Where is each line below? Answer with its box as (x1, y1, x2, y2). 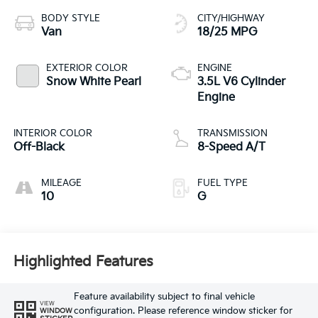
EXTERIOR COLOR (45, 62, 128, 74)
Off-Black (13, 140, 65, 154)
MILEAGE (40, 177, 82, 189)
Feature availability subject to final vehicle (73, 291, 255, 303)
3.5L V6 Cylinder (197, 75, 285, 89)
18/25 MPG (197, 25, 258, 39)
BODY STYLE (40, 12, 100, 24)
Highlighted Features (13, 253, 153, 271)
